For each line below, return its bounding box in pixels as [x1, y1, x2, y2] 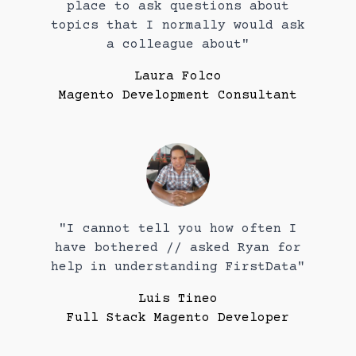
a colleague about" [106, 37, 250, 52]
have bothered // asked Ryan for [55, 240, 301, 255]
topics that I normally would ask [51, 17, 305, 33]
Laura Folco [134, 68, 222, 83]
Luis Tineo [138, 291, 218, 306]
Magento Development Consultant [59, 87, 297, 103]
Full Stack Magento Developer [67, 310, 289, 325]
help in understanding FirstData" [51, 259, 305, 274]
